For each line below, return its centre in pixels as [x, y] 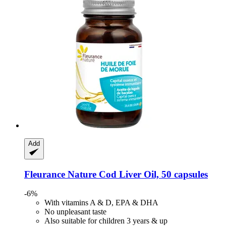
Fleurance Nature [62, 174]
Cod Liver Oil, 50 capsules [153, 174]
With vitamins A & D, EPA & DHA [101, 203]
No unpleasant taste [75, 212]
